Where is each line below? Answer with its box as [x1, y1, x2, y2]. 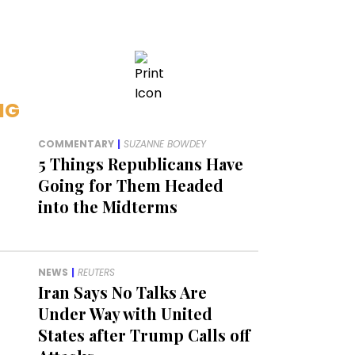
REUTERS [78, 265, 116, 280]
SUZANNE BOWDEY [124, 137, 207, 151]
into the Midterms [38, 196, 178, 218]
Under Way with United [38, 303, 213, 325]
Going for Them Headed [38, 174, 224, 197]
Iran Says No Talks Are [38, 281, 208, 303]
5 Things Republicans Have [38, 153, 244, 175]
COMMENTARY [38, 137, 115, 151]
